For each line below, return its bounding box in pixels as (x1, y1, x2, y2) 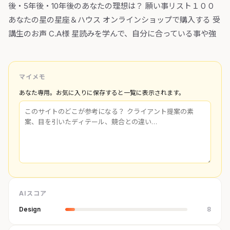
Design (19, 205, 41, 214)
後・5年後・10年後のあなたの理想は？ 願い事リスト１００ (8, 1, 215, 11)
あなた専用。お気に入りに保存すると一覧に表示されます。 (19, 89, 185, 97)
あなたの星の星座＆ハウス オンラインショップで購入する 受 (8, 15, 220, 25)
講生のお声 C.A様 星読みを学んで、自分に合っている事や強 (8, 29, 216, 39)
